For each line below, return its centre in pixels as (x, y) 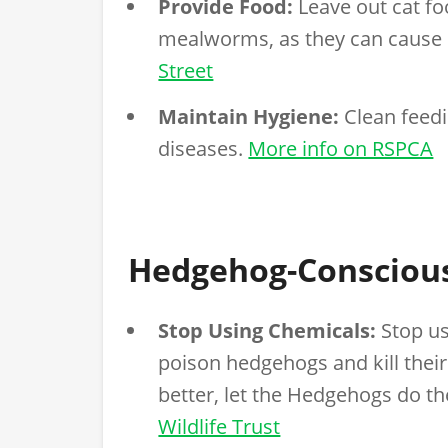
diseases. (203, 148)
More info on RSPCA (341, 148)
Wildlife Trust (219, 426)
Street (186, 70)
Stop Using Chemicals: (267, 330)
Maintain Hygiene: (249, 116)
